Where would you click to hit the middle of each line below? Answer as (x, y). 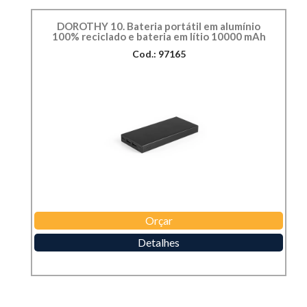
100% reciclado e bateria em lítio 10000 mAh (159, 37)
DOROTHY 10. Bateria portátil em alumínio (159, 26)
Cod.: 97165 (159, 54)
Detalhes (159, 243)
